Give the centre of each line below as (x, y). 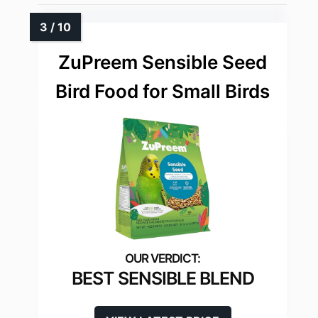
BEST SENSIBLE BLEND (163, 279)
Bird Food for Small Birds (163, 92)
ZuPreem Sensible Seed (163, 62)
